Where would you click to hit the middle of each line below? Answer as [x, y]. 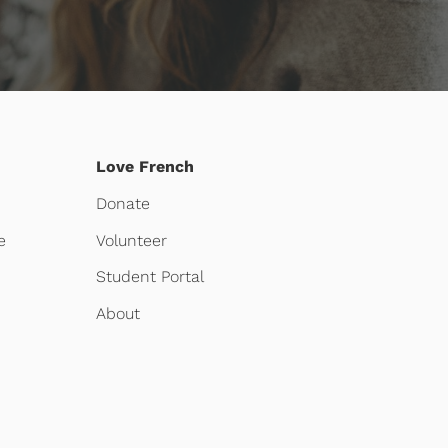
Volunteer [131, 240]
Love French [144, 167]
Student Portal [149, 277]
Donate [122, 203]
